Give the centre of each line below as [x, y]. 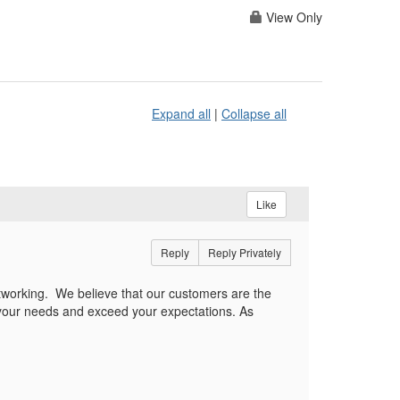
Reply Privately [244, 253]
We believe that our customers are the [163, 293]
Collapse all [254, 114]
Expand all [181, 114]
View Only [292, 17]
